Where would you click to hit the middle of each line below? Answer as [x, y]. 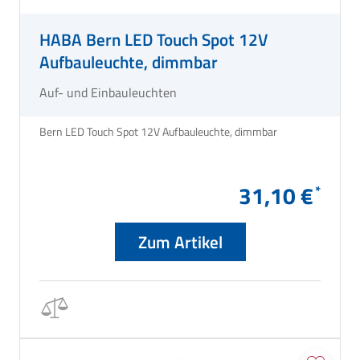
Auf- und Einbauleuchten [108, 93]
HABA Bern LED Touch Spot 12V [153, 40]
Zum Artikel [180, 242]
